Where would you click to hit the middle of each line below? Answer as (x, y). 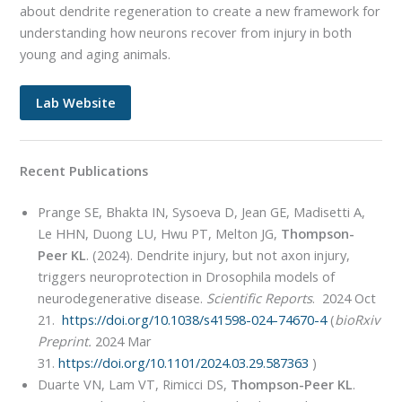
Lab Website (75, 103)
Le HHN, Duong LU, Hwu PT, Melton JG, (160, 234)
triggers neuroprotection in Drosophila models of (187, 277)
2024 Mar (122, 341)
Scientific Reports (260, 298)
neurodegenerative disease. (122, 298)
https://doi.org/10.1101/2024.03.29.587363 (184, 363)
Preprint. (65, 341)
